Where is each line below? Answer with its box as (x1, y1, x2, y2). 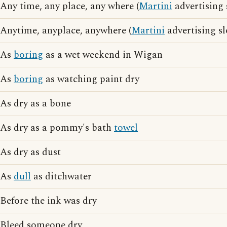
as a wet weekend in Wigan (43, 48, 163, 62)
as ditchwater (31, 169, 92, 184)
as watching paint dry (43, 72, 139, 87)
